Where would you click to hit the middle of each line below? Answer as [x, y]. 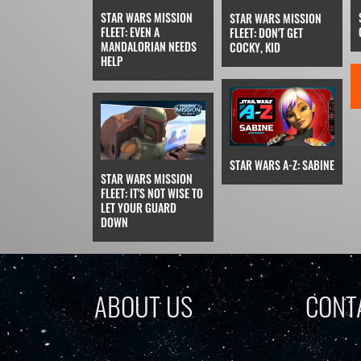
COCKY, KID [255, 47]
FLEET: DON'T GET [266, 32]
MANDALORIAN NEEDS [148, 46]
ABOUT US [143, 306]
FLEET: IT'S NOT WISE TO [151, 193]
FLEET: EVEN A [130, 31]
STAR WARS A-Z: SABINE [282, 165]
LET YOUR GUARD [138, 207]
